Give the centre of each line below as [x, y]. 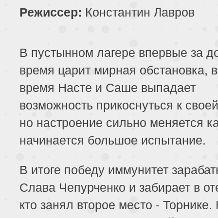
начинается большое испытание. [113, 139]
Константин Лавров [138, 11]
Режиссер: [51, 11]
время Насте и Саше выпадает [108, 86]
